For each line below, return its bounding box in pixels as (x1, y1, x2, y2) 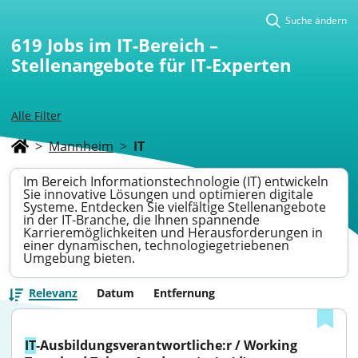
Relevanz (29, 285, 78, 300)
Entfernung (153, 285, 215, 300)
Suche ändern (285, 14, 347, 27)
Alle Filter (11, 108, 62, 123)
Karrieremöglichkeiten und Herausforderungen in (23, 224, 323, 241)
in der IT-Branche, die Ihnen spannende (23, 211, 260, 229)
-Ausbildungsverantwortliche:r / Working (36, 336, 297, 354)
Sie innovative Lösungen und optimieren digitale (23, 185, 313, 203)
